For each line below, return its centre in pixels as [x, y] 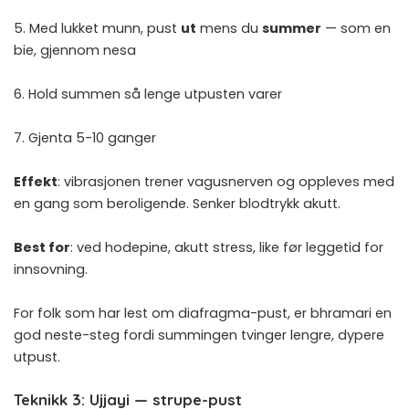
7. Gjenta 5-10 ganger [85, 137]
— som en [356, 28]
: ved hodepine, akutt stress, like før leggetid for [227, 247]
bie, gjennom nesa [75, 50]
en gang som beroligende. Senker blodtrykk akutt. [177, 203]
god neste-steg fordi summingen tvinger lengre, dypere [199, 335]
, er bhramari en [340, 313]
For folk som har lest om [96, 313]
